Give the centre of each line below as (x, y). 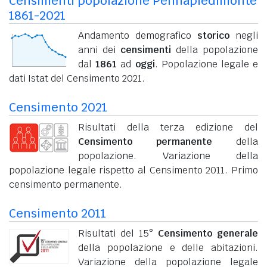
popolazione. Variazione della (168, 156)
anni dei (99, 49)
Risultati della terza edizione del (168, 127)
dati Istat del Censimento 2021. (77, 78)
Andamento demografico (138, 35)
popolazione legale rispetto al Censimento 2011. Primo (133, 170)
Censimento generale (208, 233)
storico (213, 35)
